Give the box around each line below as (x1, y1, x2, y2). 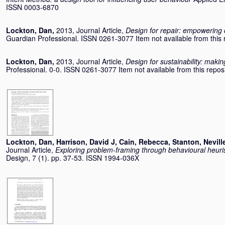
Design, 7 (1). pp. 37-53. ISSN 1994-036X (6, 153, 139, 163)
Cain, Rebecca (119, 137, 168, 147)
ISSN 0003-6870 (6, 2, 59, 12)
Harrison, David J (56, 137, 115, 147)
